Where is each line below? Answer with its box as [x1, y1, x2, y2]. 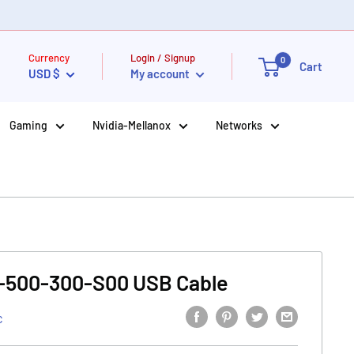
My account [130, 66, 192, 81]
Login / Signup [130, 51, 195, 64]
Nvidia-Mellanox [92, 119, 171, 132]
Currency [28, 51, 70, 64]
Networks [216, 119, 262, 132]
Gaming [9, 119, 47, 132]
